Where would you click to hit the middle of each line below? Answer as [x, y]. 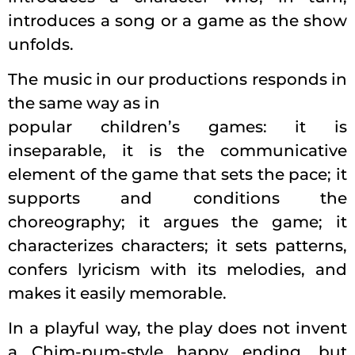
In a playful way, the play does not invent [177, 328]
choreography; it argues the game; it [177, 222]
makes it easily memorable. [117, 294]
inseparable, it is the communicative [177, 151]
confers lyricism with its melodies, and [177, 270]
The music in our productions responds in [177, 80]
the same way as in [84, 103]
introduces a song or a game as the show [177, 21]
